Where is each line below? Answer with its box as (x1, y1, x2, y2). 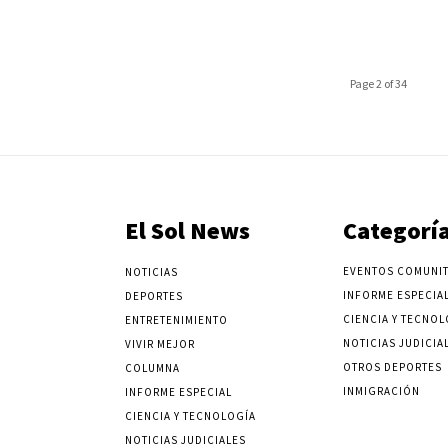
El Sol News (125, 214, 251, 246)
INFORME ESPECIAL (125, 384, 233, 399)
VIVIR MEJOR (125, 336, 196, 351)
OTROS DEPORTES (342, 359, 442, 374)
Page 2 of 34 (349, 75, 407, 91)
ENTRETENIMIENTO (125, 312, 229, 327)
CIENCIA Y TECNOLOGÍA (125, 408, 257, 423)
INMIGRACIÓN (342, 383, 420, 398)
